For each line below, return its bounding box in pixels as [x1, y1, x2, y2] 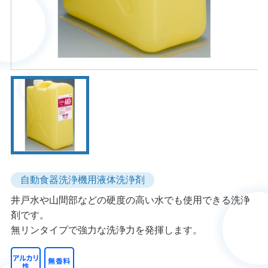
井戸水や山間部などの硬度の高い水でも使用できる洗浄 [10, 194, 250, 206]
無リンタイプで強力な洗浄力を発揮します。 [10, 224, 202, 236]
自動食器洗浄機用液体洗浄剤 [20, 174, 145, 186]
